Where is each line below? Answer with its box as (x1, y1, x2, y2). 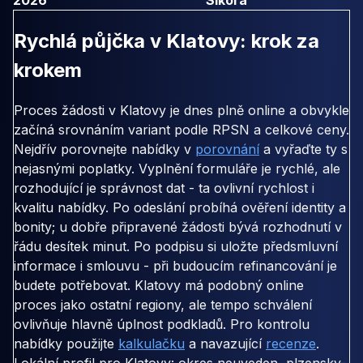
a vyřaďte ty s (259, 141, 348, 158)
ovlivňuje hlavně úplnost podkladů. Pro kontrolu (14, 316, 310, 333)
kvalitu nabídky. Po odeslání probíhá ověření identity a (14, 199, 346, 216)
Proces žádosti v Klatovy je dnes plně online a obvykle (14, 102, 349, 119)
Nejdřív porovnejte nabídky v (14, 141, 195, 158)
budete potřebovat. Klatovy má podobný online (14, 277, 304, 294)
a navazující (185, 335, 266, 352)
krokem (14, 58, 82, 82)
